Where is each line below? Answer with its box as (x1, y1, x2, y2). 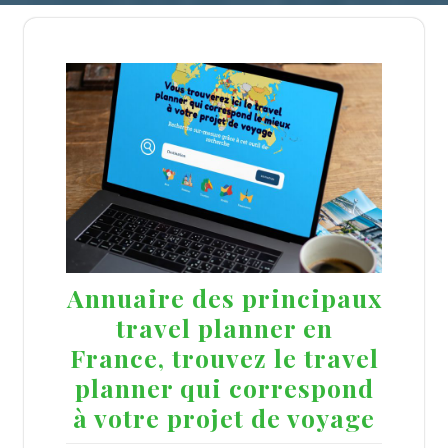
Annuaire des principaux (66, 281, 382, 315)
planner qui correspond (74, 371, 374, 405)
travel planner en (115, 311, 333, 345)
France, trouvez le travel (69, 341, 379, 375)
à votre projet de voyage (73, 401, 375, 435)
